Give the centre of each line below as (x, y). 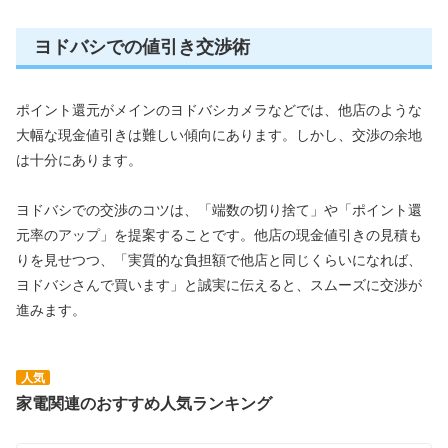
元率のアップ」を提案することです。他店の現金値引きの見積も (219, 235)
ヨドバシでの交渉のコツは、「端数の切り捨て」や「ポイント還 (219, 210)
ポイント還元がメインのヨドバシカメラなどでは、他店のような (219, 109)
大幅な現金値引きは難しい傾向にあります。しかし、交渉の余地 (219, 134)
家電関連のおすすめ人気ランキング (144, 404)
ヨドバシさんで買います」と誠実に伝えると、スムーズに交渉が (219, 285)
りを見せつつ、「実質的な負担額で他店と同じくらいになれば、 (219, 260)
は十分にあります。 (79, 159)
